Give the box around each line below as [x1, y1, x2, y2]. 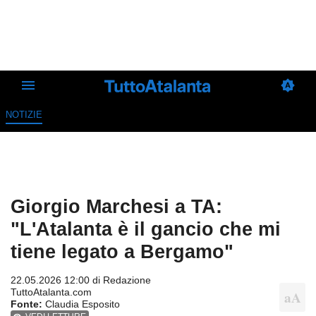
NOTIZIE [5, 109, 42, 121]
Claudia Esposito [42, 298, 120, 310]
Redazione [103, 274, 151, 286]
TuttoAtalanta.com [11, 286, 92, 298]
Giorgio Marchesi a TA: [11, 195, 222, 218]
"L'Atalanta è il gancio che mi [11, 218, 281, 241]
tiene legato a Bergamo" [11, 241, 233, 263]
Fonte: [11, 298, 42, 310]
